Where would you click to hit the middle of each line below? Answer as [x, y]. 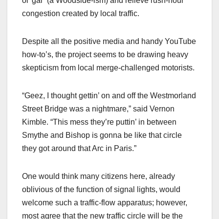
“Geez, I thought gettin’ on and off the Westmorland [109, 95]
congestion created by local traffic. [81, 13]
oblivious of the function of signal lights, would [101, 189]
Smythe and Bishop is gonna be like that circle [102, 135]
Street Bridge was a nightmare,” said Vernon [98, 109]
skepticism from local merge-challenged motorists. [108, 67]
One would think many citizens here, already [99, 176]
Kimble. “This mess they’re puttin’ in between [99, 122]
